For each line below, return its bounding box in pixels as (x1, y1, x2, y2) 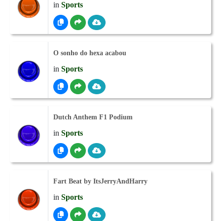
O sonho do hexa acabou (53, 49, 126, 57)
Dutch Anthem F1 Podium (53, 113, 133, 121)
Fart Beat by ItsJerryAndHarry (53, 178, 147, 185)
